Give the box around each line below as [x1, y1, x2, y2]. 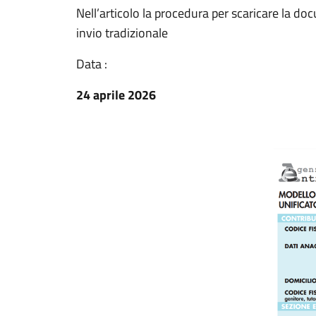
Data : [76, 54, 107, 73]
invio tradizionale [76, 23, 168, 42]
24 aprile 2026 [76, 85, 156, 104]
